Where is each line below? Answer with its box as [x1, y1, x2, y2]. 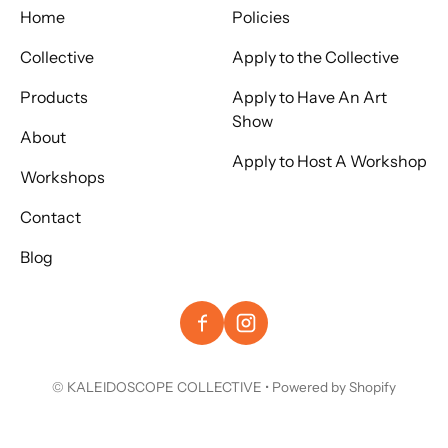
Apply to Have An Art [232, 86, 387, 107]
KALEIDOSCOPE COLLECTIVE [67, 378, 262, 395]
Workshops [20, 166, 105, 187]
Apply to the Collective [232, 46, 399, 67]
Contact [20, 206, 81, 227]
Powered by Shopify [272, 378, 396, 395]
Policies [232, 6, 290, 27]
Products [20, 86, 88, 107]
